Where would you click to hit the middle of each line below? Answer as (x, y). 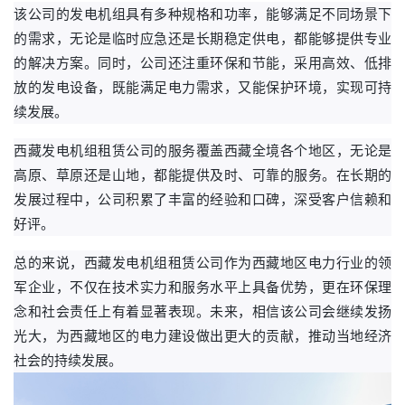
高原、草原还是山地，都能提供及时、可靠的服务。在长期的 (202, 175)
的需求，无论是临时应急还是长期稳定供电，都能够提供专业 (202, 38)
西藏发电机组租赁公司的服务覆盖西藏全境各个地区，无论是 (202, 151)
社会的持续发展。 (68, 360)
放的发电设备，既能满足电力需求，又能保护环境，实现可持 (202, 87)
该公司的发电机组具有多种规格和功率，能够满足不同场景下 (202, 14)
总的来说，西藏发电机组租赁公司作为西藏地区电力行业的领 (202, 263)
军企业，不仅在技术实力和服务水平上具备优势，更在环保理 (202, 287)
